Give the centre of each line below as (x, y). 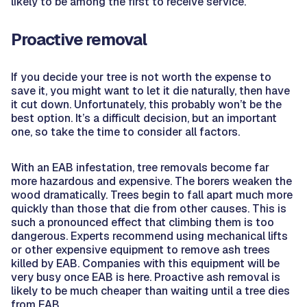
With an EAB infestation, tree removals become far (140, 168)
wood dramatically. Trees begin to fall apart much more (152, 195)
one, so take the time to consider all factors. (125, 132)
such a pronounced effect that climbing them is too (143, 223)
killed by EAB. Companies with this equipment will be (145, 264)
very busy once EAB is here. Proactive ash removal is (146, 278)
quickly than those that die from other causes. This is (149, 209)
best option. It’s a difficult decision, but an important (144, 119)
